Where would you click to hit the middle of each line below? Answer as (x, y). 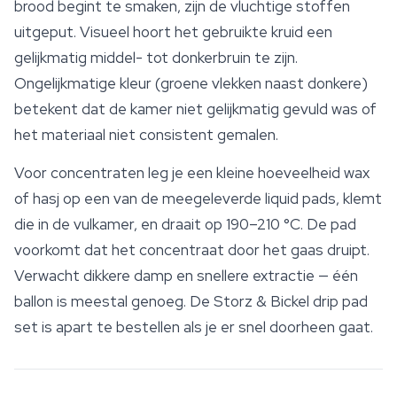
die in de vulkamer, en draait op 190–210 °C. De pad (185, 225)
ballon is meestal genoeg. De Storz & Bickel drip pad (191, 302)
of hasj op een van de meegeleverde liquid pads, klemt (198, 199)
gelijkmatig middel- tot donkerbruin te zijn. (156, 58)
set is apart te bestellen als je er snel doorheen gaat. (194, 327)
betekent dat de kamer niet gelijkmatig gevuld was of (195, 109)
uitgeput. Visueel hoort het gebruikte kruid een (173, 32)
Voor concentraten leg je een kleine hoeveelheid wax (192, 173)
